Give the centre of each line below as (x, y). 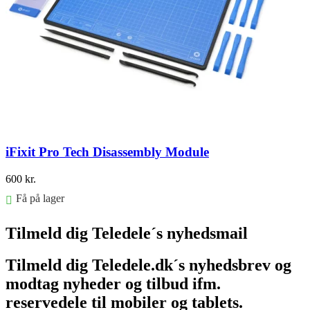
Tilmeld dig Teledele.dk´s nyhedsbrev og (148, 265)
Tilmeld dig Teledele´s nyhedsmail (127, 233)
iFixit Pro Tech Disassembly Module (107, 152)
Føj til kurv (30, 224)
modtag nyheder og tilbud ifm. (113, 284)
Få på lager (40, 198)
